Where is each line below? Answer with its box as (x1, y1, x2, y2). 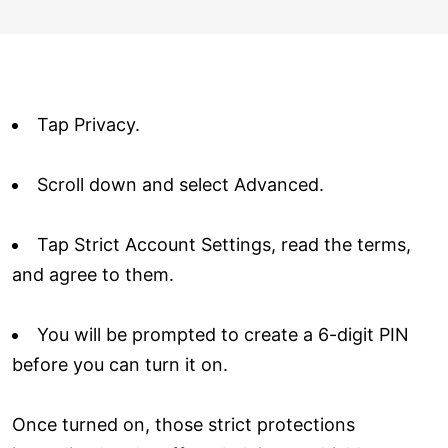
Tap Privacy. (37, 113, 140, 135)
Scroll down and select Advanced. (37, 173, 324, 195)
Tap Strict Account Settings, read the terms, (37, 233, 411, 255)
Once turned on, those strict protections (12, 413, 355, 435)
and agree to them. (12, 263, 174, 285)
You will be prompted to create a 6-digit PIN (37, 323, 409, 345)
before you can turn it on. (12, 353, 228, 375)
